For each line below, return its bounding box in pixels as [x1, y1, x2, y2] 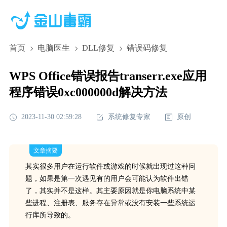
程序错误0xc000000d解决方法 [9, 86, 167, 99]
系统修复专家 [107, 113, 150, 121]
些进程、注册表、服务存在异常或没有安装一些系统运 [25, 199, 196, 207]
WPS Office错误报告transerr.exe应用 [9, 69, 207, 83]
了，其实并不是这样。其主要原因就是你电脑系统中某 [25, 187, 196, 195]
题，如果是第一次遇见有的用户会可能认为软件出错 [25, 175, 188, 182]
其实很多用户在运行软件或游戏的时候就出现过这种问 [25, 163, 196, 170]
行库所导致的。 [25, 211, 75, 219]
